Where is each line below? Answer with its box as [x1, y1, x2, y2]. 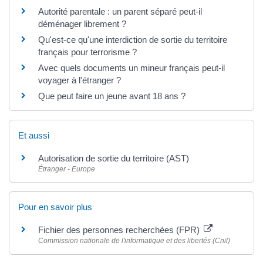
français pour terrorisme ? [38, 46, 137, 57]
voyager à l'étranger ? [38, 75, 121, 85]
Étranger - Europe [38, 165, 95, 174]
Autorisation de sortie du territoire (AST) [38, 153, 189, 164]
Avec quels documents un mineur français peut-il [38, 62, 225, 73]
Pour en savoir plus [18, 202, 92, 213]
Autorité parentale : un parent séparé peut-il [38, 6, 202, 16]
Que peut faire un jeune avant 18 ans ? [38, 90, 186, 101]
